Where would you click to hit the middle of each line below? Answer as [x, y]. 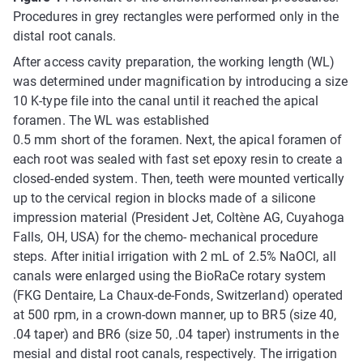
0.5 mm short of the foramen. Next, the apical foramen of [178, 140]
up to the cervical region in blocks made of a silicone [164, 199]
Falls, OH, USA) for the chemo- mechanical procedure [166, 237]
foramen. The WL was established [111, 121]
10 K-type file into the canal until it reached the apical [166, 101]
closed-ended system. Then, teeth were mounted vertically [179, 179]
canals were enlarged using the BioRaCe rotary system [170, 276]
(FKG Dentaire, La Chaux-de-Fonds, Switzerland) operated [178, 296]
